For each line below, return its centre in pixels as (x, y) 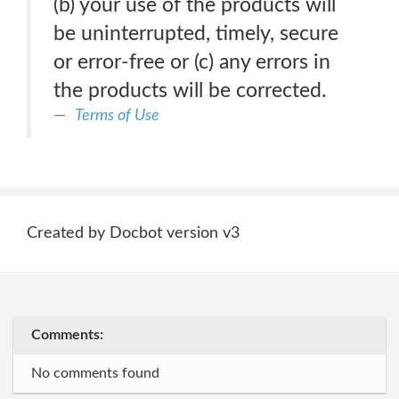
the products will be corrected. (190, 90)
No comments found (95, 373)
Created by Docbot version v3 (133, 233)
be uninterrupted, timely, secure (196, 33)
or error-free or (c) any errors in (192, 62)
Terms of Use (117, 115)
